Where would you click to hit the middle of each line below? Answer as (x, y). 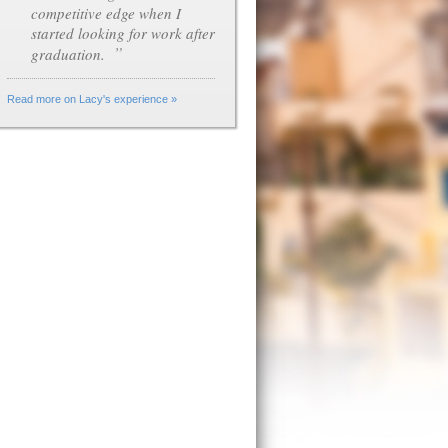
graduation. (70, 54)
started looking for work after (123, 33)
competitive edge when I (106, 13)
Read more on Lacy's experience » (92, 99)
